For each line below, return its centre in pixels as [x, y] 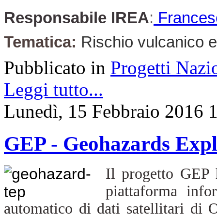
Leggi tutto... [54, 89]
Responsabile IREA [77, 18]
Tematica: [40, 42]
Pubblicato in [55, 67]
